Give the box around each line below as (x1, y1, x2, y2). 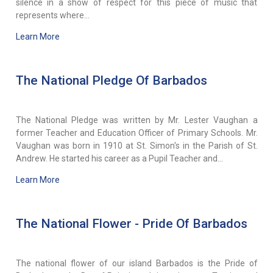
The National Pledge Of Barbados (15, 73, 207, 88)
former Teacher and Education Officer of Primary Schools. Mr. (15, 127, 258, 138)
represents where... (15, 10, 90, 20)
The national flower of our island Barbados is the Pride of (15, 258, 258, 268)
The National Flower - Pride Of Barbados (15, 216, 247, 231)
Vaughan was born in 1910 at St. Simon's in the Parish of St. (15, 140, 258, 151)
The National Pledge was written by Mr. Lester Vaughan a (15, 115, 258, 125)
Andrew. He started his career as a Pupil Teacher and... (15, 153, 223, 163)
